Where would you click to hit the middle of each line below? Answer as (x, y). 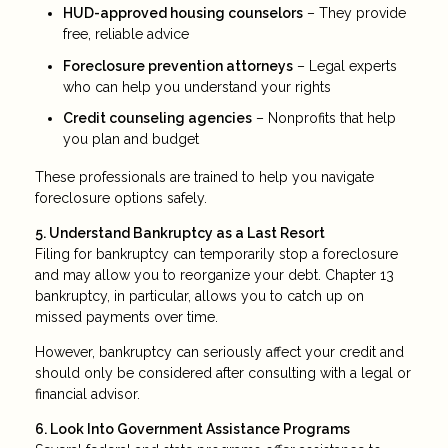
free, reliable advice (126, 34)
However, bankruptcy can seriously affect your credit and (219, 351)
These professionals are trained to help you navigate (204, 176)
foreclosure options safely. (121, 197)
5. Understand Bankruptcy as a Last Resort (180, 232)
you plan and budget (131, 139)
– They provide (354, 13)
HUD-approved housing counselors (183, 13)
